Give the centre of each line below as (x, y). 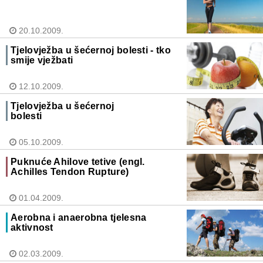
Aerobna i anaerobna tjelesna (79, 218)
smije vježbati (42, 60)
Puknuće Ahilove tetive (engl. (78, 162)
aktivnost (32, 228)
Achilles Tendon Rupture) (70, 172)
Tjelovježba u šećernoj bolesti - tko (91, 50)
